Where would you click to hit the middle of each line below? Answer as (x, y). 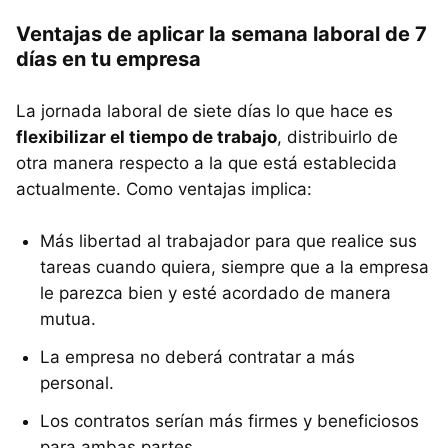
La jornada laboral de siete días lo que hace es (204, 110)
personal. (77, 382)
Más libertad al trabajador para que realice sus (228, 240)
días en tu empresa (108, 58)
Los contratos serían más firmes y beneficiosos (229, 420)
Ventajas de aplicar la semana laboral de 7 (221, 33)
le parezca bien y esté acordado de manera (215, 292)
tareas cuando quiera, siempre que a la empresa (234, 266)
